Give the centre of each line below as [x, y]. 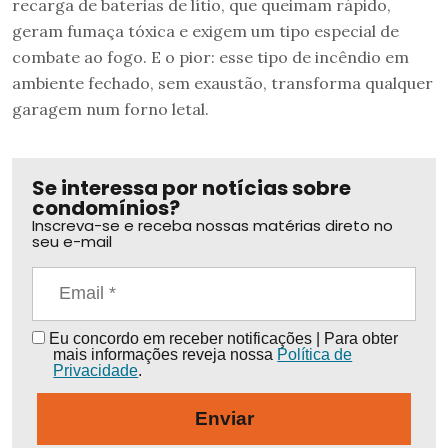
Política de [315, 354]
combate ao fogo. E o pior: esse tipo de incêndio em [210, 56]
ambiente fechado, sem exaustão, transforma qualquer [222, 82]
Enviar [224, 419]
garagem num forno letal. [110, 108]
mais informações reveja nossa [165, 354]
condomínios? [106, 207]
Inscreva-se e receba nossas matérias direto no [212, 225]
